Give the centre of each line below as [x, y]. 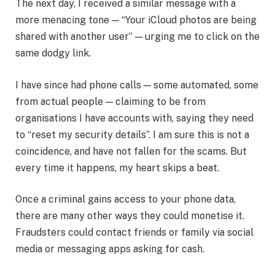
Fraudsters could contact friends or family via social [134, 233]
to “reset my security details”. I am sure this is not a [132, 134]
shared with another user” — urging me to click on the [137, 37]
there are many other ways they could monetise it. [130, 216]
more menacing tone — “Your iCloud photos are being [136, 20]
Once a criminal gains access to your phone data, [126, 199]
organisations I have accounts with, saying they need [134, 118]
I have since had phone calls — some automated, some [137, 85]
